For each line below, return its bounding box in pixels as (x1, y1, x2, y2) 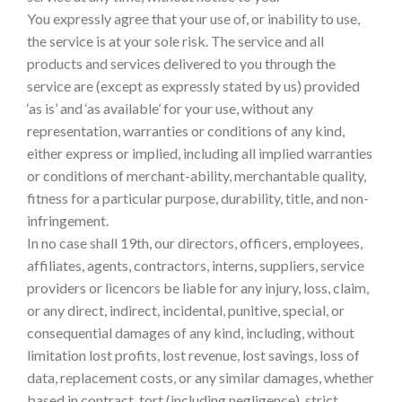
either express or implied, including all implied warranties (27, 144, 372, 162)
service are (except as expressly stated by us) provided (27, 77, 360, 95)
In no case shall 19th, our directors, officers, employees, (27, 234, 363, 252)
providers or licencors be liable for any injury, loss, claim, (27, 279, 369, 297)
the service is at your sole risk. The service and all (27, 32, 324, 50)
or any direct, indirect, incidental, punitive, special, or (27, 301, 345, 319)
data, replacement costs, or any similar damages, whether (27, 369, 374, 387)
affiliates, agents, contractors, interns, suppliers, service (27, 257, 364, 275)
